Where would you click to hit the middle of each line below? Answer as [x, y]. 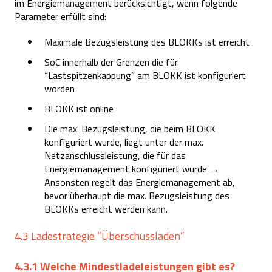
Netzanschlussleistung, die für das [115, 156]
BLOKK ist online [79, 109]
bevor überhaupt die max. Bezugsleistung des [137, 196]
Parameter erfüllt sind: [60, 16]
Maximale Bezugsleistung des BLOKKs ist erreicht [147, 42]
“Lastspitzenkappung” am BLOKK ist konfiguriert [145, 75]
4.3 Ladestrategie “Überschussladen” [100, 236]
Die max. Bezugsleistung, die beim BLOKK [130, 129]
